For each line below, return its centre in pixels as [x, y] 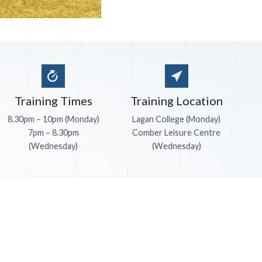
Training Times [53, 101]
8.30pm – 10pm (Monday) [53, 119]
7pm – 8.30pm [53, 133]
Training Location [176, 101]
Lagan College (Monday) [177, 119]
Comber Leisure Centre [177, 133]
